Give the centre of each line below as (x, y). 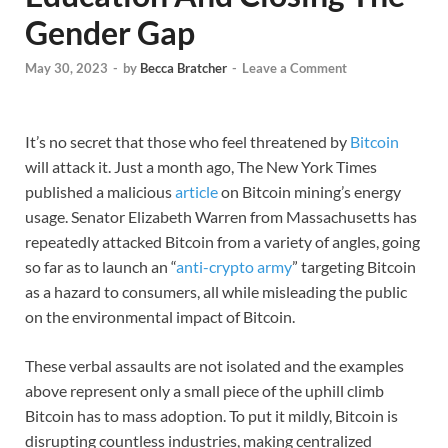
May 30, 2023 (66, 68)
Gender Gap (110, 32)
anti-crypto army (234, 267)
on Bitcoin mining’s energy (309, 192)
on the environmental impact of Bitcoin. (160, 317)
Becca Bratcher (183, 68)
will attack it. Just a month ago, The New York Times (201, 167)
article (196, 192)
